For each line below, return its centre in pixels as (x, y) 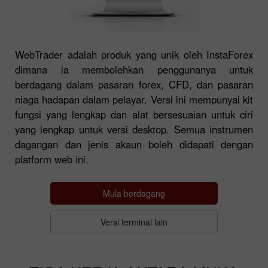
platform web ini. (52, 159)
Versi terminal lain (134, 222)
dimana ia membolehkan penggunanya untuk (134, 70)
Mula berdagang (134, 194)
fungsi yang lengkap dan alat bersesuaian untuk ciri (134, 115)
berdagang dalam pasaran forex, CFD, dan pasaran (134, 85)
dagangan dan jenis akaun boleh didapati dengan (134, 144)
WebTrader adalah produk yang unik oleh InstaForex (134, 55)
